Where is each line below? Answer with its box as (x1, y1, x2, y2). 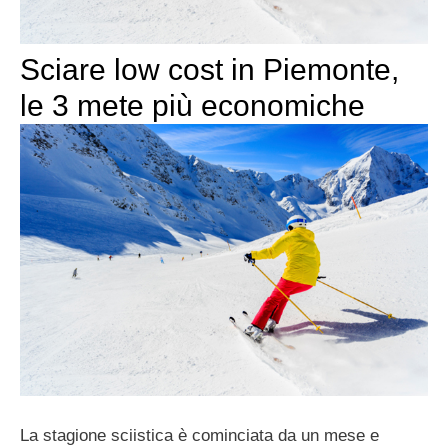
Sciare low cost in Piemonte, (20, 53, 399, 87)
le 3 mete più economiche (20, 89, 365, 123)
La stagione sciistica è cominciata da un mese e (20, 425, 379, 445)
